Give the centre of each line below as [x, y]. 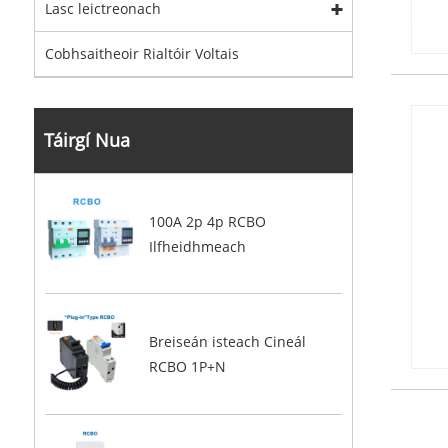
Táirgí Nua [86, 140]
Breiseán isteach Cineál [227, 341]
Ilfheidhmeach [197, 246]
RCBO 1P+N [187, 366]
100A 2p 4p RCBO [207, 221]
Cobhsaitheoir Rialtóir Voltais [141, 54]
